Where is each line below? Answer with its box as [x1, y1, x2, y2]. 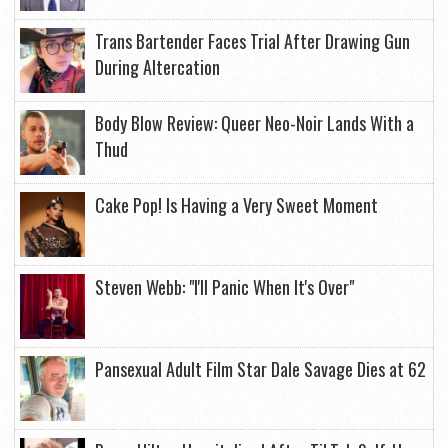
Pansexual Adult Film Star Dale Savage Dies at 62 [95, 356, 426, 383]
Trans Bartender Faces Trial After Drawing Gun [95, 28, 410, 55]
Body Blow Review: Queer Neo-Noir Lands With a [95, 110, 414, 137]
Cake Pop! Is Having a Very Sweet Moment [95, 192, 378, 219]
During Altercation [95, 54, 220, 81]
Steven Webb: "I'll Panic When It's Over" [95, 274, 354, 301]
